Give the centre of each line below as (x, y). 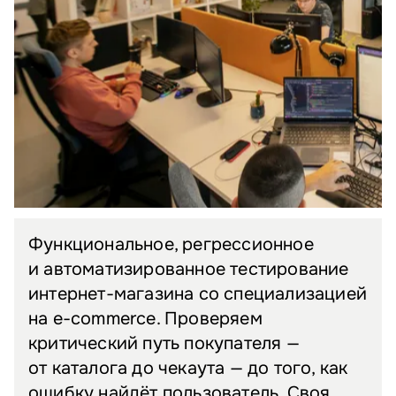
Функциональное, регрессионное (171, 245)
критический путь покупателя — (164, 344)
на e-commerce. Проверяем (145, 319)
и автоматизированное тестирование (189, 270)
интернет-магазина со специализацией (198, 294)
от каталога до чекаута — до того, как (188, 369)
